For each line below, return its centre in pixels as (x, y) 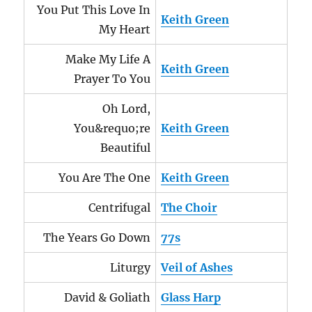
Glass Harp (191, 297)
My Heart (125, 29)
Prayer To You (112, 79)
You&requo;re (112, 128)
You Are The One (105, 178)
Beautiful (126, 148)
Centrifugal (120, 208)
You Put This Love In (94, 10)
